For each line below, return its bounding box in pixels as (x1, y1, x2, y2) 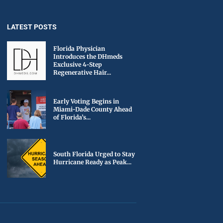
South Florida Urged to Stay (53, 150, 135, 158)
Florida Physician (53, 45, 105, 52)
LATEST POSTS (6, 23, 57, 31)
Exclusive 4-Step (53, 61, 102, 68)
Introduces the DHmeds (53, 53, 122, 60)
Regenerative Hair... (53, 69, 111, 76)
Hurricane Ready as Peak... (53, 158, 131, 166)
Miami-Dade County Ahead (53, 106, 132, 113)
